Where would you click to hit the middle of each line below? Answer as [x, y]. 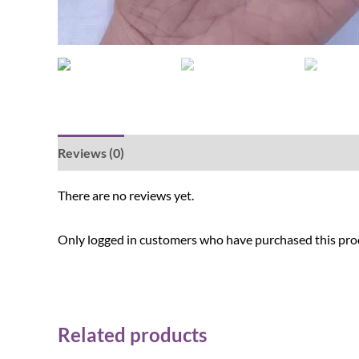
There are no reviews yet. [126, 195]
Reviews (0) [91, 153]
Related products [132, 335]
